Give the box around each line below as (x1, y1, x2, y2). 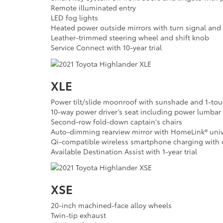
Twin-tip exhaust (51, 210, 106, 221)
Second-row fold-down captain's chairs (51, 116, 184, 126)
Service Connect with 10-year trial (51, 42, 162, 53)
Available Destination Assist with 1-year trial (51, 146, 197, 156)
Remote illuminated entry (51, 2, 136, 13)
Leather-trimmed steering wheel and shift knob (51, 32, 209, 43)
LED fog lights (51, 12, 98, 23)
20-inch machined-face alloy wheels (51, 200, 172, 211)
